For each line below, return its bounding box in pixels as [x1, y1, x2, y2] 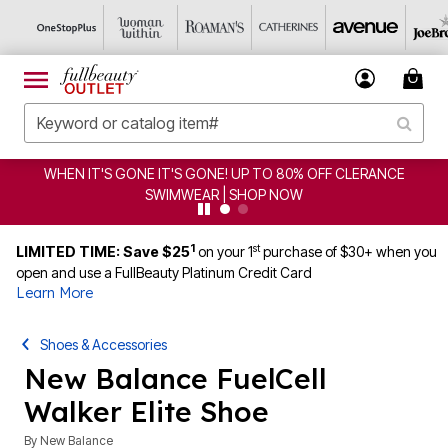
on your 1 [198, 243, 253, 260]
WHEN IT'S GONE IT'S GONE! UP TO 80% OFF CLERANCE [43, 165, 405, 182]
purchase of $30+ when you [260, 243, 437, 260]
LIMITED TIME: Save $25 [16, 243, 190, 260]
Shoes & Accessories [40, 336, 168, 353]
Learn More [16, 284, 93, 302]
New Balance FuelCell [24, 361, 327, 396]
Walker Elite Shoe [24, 394, 269, 429]
